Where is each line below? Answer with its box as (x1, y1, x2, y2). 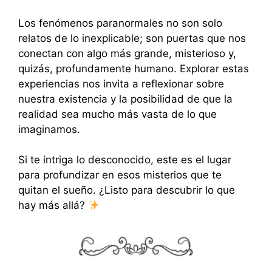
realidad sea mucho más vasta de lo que (18, 107, 217, 120)
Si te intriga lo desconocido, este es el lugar (18, 154, 231, 166)
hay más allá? (18, 199, 88, 212)
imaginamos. (18, 123, 80, 135)
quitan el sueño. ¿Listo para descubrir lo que (18, 184, 235, 197)
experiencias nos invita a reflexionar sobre (18, 77, 224, 90)
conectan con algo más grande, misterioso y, (18, 47, 236, 59)
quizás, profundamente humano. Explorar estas (18, 62, 249, 75)
